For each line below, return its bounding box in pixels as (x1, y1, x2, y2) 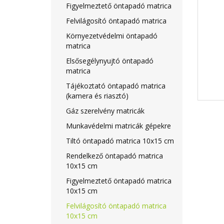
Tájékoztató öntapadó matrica (66, 81, 165, 90)
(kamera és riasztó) (66, 91, 128, 100)
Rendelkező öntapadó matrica (66, 151, 163, 160)
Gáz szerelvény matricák (66, 106, 144, 115)
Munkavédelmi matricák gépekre (66, 121, 171, 130)
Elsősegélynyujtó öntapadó (66, 56, 153, 65)
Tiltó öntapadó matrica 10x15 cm (66, 136, 174, 145)
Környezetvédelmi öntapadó (66, 31, 157, 40)
